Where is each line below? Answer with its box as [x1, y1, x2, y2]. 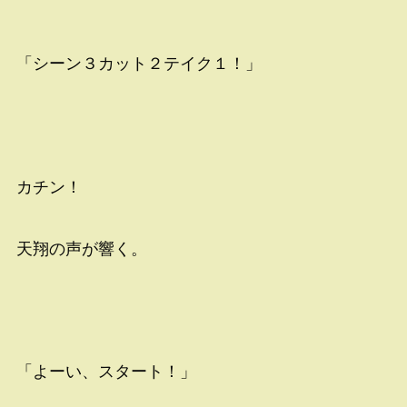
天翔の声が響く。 [15, 239, 147, 258]
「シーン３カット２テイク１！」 [15, 55, 262, 74]
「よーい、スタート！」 [15, 362, 196, 382]
